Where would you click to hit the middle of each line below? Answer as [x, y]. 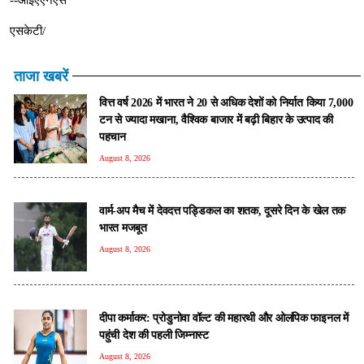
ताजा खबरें [41, 76]
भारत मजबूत [123, 227]
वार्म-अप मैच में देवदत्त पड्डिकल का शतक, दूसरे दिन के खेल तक [223, 210]
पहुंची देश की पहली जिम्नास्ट [154, 334]
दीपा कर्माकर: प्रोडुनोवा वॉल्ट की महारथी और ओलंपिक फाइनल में [224, 317]
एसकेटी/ [28, 30]
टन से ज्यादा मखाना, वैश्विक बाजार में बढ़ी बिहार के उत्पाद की [217, 119]
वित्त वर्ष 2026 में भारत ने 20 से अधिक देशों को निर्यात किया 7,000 [226, 102]
